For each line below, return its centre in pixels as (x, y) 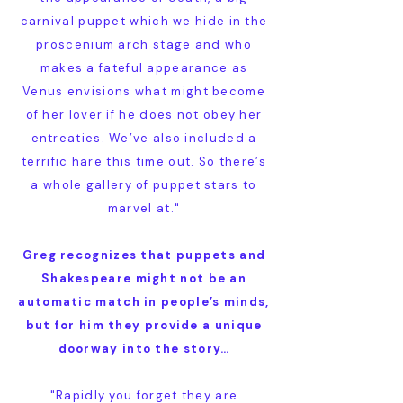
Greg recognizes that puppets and (144, 255)
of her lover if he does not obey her (144, 115)
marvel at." (144, 208)
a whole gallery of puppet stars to (144, 185)
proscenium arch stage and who (144, 45)
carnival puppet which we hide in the (144, 21)
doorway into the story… (144, 349)
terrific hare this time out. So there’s (144, 161)
